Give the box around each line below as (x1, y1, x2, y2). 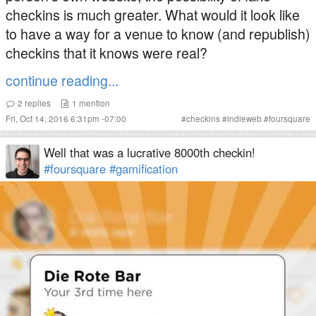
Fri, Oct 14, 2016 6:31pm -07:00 (6, 113, 126, 124)
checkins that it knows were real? (6, 42, 207, 63)
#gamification (109, 160, 178, 177)
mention (76, 97, 110, 109)
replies (22, 97, 51, 109)
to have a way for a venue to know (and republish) (6, 23, 310, 44)
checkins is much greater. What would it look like (6, 4, 300, 25)
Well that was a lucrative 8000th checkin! (44, 144, 255, 161)
